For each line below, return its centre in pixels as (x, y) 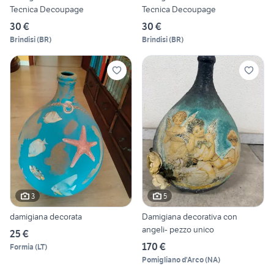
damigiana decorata (46, 217)
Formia (22, 247)
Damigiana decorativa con (190, 217)
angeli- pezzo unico (178, 230)
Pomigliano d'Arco (173, 260)
